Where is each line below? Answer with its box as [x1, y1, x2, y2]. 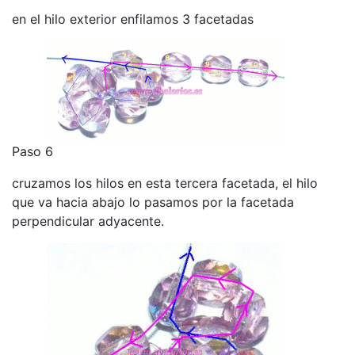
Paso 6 [12, 143, 53, 159]
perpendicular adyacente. [12, 212, 164, 229]
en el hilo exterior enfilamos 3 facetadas [12, 10, 254, 27]
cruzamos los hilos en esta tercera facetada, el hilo [12, 174, 318, 191]
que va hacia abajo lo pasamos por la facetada [12, 193, 294, 210]
